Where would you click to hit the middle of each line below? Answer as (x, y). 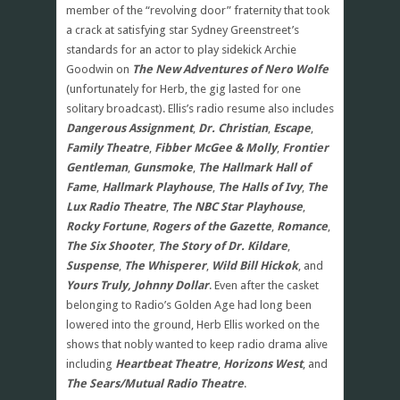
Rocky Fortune (106, 226)
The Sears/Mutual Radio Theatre (155, 383)
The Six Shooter (109, 246)
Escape (292, 128)
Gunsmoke (163, 167)
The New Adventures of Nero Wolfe (230, 69)
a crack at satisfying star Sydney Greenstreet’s (183, 29)
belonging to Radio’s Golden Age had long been (189, 304)
